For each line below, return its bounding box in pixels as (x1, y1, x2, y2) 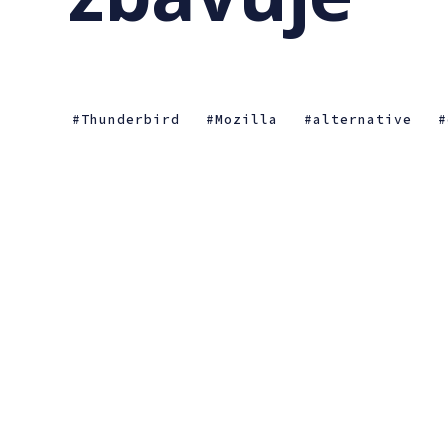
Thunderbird (81, 111, 180, 128)
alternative (313, 111, 412, 128)
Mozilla (215, 111, 278, 128)
